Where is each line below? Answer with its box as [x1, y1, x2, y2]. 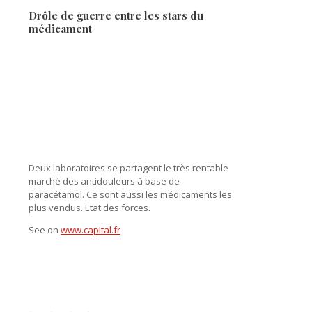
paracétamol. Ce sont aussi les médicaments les [29, 187, 232, 201]
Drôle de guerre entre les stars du [29, 8, 203, 22]
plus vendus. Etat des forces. [29, 201, 150, 214]
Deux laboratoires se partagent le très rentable [29, 161, 228, 174]
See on [29, 223, 61, 236]
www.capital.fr [61, 223, 120, 236]
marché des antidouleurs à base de [29, 174, 180, 187]
